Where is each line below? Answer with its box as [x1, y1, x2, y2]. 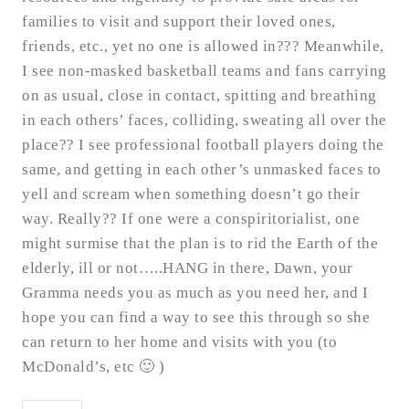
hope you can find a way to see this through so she [22, 308, 370, 326]
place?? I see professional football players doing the [22, 135, 384, 153]
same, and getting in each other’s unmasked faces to [22, 160, 382, 178]
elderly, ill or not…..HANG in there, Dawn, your [22, 258, 353, 277]
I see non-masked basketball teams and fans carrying [22, 61, 387, 79]
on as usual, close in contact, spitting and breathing [22, 86, 377, 104]
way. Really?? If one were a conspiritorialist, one [22, 209, 360, 227]
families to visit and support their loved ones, [22, 12, 336, 30]
